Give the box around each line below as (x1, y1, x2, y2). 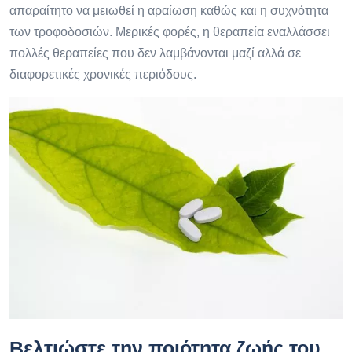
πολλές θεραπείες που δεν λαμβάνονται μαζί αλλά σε (9, 46, 301, 60)
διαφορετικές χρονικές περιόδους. (9, 67, 196, 81)
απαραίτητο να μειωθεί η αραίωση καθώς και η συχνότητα (9, 3, 328, 17)
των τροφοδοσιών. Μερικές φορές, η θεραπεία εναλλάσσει (9, 24, 330, 38)
